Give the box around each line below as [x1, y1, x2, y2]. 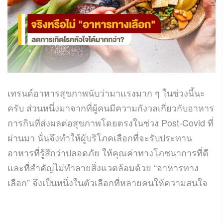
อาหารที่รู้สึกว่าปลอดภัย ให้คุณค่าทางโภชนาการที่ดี [7, 145, 209, 159]
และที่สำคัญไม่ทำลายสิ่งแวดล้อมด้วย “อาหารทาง [7, 160, 199, 174]
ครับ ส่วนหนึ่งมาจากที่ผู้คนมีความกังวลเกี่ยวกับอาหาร [7, 101, 214, 114]
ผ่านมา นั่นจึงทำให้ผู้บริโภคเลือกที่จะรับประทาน [7, 130, 192, 144]
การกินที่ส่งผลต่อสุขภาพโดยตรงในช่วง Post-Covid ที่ [7, 115, 214, 129]
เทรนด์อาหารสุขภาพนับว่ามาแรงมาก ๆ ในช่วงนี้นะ [7, 86, 205, 99]
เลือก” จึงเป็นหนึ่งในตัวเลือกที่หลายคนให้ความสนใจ [7, 175, 208, 189]
